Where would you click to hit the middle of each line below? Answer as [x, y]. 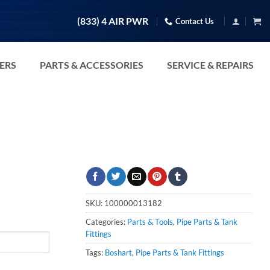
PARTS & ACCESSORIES [92, 64]
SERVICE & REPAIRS [210, 64]
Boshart [118, 252]
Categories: [106, 221]
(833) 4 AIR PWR [113, 21]
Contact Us [195, 21]
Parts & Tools [150, 221]
